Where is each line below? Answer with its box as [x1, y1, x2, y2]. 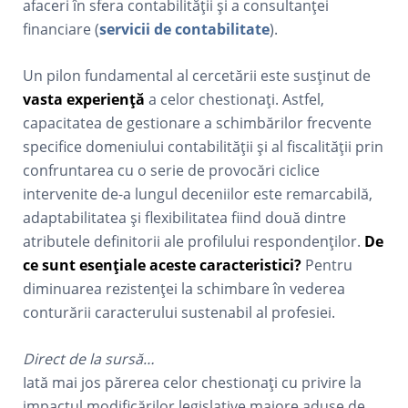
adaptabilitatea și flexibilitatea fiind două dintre [23, 208, 347, 228]
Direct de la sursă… [23, 349, 156, 369]
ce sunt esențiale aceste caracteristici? [23, 255, 306, 275]
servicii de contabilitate [99, 19, 270, 39]
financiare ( [23, 19, 100, 39]
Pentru [305, 255, 353, 275]
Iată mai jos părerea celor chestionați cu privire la [23, 372, 362, 393]
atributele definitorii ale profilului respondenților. [23, 231, 365, 251]
